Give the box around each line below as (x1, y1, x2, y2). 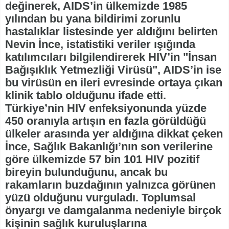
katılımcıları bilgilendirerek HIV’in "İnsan (5, 50, 217, 63)
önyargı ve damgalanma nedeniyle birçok (5, 203, 221, 217)
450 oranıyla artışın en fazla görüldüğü (5, 114, 206, 127)
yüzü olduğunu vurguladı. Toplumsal (5, 191, 196, 204)
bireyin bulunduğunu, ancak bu (5, 165, 168, 178)
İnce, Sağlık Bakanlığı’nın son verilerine (5, 140, 213, 153)
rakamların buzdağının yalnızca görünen (5, 178, 216, 191)
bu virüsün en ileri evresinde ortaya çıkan (5, 76, 222, 89)
